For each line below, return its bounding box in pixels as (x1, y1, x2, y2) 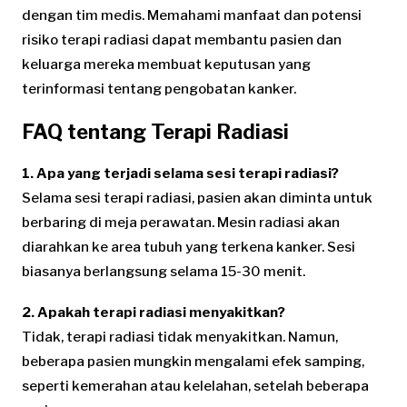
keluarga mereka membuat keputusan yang (22, 56, 311, 74)
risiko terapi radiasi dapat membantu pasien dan (22, 32, 342, 49)
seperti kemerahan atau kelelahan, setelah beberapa (22, 378, 369, 395)
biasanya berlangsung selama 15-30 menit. (22, 263, 305, 281)
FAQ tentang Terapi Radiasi (22, 120, 289, 144)
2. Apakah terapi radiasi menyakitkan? (22, 304, 285, 322)
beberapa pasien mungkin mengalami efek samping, (22, 353, 364, 371)
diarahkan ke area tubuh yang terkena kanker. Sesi (22, 239, 355, 256)
